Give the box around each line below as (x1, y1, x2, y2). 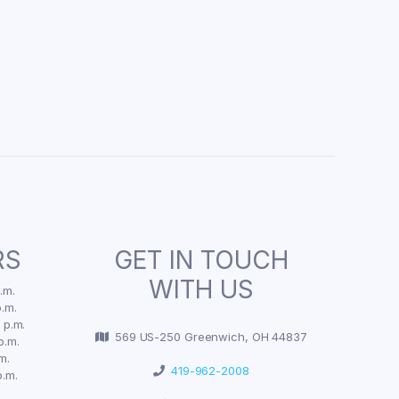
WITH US (149, 273, 254, 305)
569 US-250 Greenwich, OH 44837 (109, 329, 307, 344)
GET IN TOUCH (114, 244, 289, 275)
